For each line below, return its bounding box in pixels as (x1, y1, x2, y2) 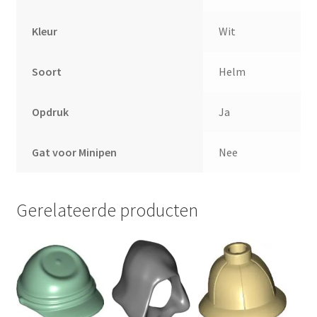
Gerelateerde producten (16, 199, 198, 222)
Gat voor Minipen (32, 144, 117, 159)
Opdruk (32, 104, 69, 119)
